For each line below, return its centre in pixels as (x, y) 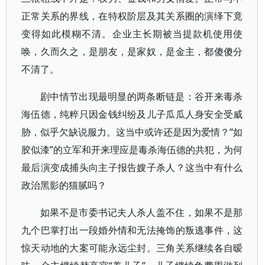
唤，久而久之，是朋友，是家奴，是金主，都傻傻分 (132, 51)
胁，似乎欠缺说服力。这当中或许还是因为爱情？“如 (132, 132)
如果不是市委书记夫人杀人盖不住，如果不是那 (142, 212)
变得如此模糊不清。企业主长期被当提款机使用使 (132, 34)
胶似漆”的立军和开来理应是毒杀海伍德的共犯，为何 (132, 150)
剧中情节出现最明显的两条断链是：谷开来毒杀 (142, 96)
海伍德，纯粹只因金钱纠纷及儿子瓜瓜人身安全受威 (132, 114)
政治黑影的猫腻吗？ (64, 185)
